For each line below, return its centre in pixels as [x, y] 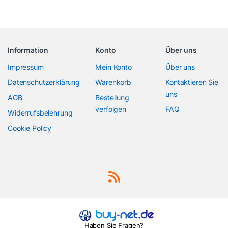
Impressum [26, 67]
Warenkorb [113, 82]
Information [28, 50]
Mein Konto [113, 67]
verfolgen [111, 109]
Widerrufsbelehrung [40, 112]
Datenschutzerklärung [44, 82]
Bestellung [112, 97]
